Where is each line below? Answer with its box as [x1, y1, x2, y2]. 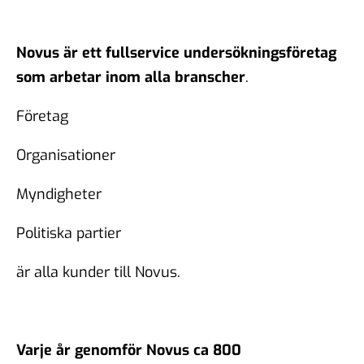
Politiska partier [16, 223, 121, 243]
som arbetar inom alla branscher [16, 67, 245, 87]
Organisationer [16, 145, 115, 165]
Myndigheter [16, 184, 102, 204]
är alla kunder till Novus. [16, 262, 180, 282]
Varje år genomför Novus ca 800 [16, 340, 241, 360]
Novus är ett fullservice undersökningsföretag [16, 42, 336, 63]
